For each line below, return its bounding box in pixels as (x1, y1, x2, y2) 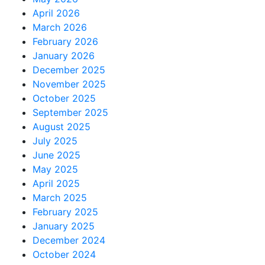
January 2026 (33, 50, 95, 62)
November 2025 (33, 78, 106, 90)
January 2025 (33, 220, 95, 232)
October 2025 (33, 92, 96, 104)
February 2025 (33, 206, 98, 218)
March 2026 (33, 21, 87, 33)
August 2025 (33, 121, 91, 132)
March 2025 (33, 192, 87, 203)
